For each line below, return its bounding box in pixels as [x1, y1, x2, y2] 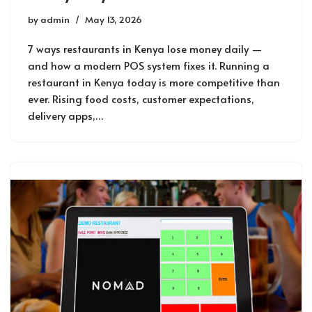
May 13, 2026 [85, 13, 142, 26]
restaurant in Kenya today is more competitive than [28, 75, 280, 90]
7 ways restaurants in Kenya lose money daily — [28, 41, 263, 56]
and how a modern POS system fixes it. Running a [28, 58, 270, 73]
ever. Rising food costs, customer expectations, [28, 91, 254, 107]
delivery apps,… [28, 108, 107, 123]
